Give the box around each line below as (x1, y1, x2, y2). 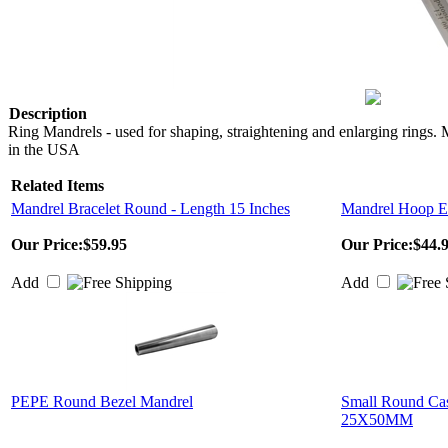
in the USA (8, 141, 80, 158)
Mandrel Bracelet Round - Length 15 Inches (11, 200, 290, 217)
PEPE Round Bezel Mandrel (11, 393, 193, 410)
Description (9, 105, 87, 122)
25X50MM (341, 411, 413, 428)
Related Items (11, 177, 104, 194)
